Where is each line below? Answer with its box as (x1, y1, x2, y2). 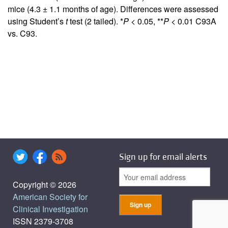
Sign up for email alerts (119, 151, 207, 163)
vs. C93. (8, 27, 37, 40)
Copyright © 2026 (13, 179, 76, 191)
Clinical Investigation (13, 203, 88, 215)
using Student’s (8, 15, 66, 27)
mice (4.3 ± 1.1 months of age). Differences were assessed (8, 3, 218, 15)
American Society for (13, 191, 88, 203)
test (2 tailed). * (68, 15, 123, 27)
